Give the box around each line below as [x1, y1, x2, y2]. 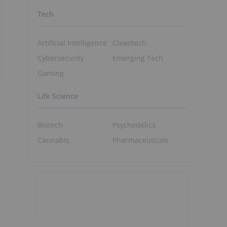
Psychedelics [112, 120, 156, 130]
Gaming [37, 68, 64, 78]
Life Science [37, 91, 78, 101]
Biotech [37, 120, 63, 130]
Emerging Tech [112, 53, 163, 63]
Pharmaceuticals [112, 135, 169, 145]
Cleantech [112, 37, 146, 48]
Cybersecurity [37, 53, 84, 63]
